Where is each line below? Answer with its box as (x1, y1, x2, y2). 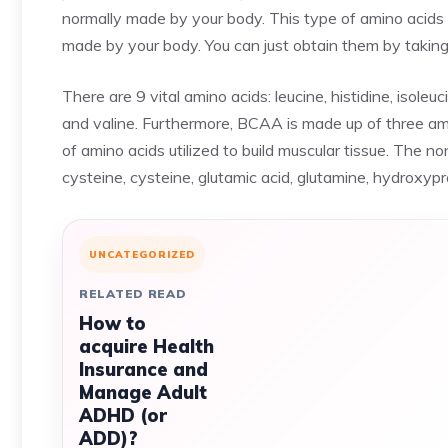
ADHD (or (79, 404, 167, 427)
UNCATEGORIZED (89, 248, 195, 261)
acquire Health (79, 335, 214, 358)
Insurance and (79, 358, 208, 381)
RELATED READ (79, 286, 187, 301)
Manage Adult (79, 381, 207, 404)
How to (79, 312, 146, 335)
